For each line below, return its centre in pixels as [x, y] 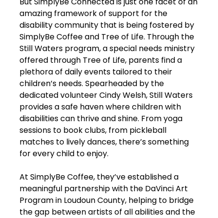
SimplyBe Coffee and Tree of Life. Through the [107, 37]
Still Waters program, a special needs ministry [107, 48]
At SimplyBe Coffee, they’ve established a [99, 177]
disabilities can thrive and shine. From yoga [101, 118]
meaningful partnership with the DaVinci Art [104, 189]
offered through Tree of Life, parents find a [101, 60]
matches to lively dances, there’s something [104, 142]
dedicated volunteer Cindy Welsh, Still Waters [106, 95]
